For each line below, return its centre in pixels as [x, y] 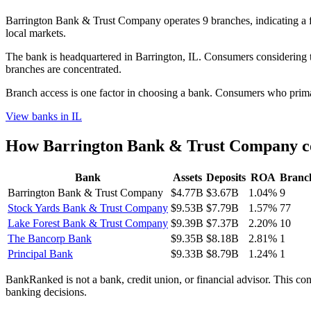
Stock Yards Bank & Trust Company [88, 208]
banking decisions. [46, 292]
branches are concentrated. [64, 69]
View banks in [39, 116]
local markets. [36, 33]
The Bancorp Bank [50, 238]
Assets [187, 177]
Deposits [226, 177]
